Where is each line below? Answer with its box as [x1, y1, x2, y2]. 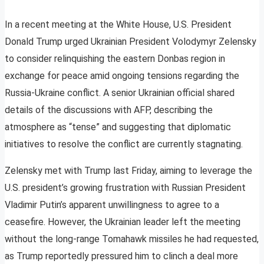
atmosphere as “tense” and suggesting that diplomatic [5, 121, 231, 133]
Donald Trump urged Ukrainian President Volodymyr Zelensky [5, 36, 256, 48]
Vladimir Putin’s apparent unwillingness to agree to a [5, 199, 219, 211]
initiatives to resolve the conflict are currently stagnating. [5, 138, 243, 150]
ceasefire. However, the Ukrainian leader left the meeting [5, 216, 240, 228]
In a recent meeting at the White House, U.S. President [5, 19, 232, 31]
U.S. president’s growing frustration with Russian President [5, 182, 246, 194]
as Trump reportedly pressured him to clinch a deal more [5, 250, 238, 262]
